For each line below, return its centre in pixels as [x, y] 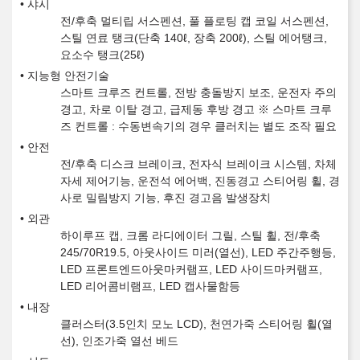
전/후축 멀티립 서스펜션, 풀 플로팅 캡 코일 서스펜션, [194, 21]
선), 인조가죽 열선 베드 [119, 341]
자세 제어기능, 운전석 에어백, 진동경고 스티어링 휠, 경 [200, 181]
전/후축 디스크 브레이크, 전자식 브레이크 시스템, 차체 [198, 164]
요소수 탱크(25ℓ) [102, 55]
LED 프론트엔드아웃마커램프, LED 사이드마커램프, [191, 270]
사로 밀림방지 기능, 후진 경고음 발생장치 [166, 198]
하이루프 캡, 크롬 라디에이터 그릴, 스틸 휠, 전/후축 [190, 236]
